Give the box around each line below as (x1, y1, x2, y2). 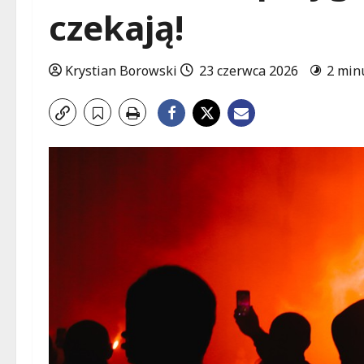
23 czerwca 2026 (196, 62, 301, 80)
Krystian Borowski (65, 62, 177, 80)
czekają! (49, 4, 184, 50)
